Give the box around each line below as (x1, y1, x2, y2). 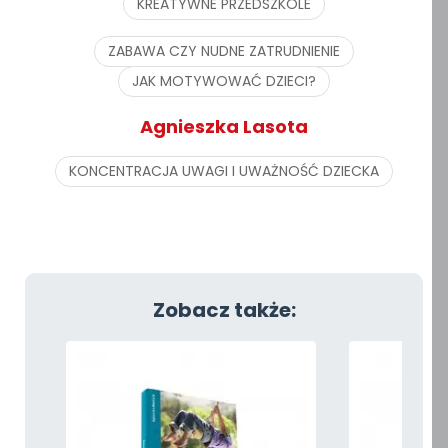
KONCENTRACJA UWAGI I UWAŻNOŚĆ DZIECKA (69, 161, 379, 182)
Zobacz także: (152, 295, 296, 324)
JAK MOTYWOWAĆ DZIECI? (132, 71, 316, 92)
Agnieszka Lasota (140, 114, 308, 140)
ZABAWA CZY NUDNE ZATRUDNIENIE (108, 40, 340, 61)
